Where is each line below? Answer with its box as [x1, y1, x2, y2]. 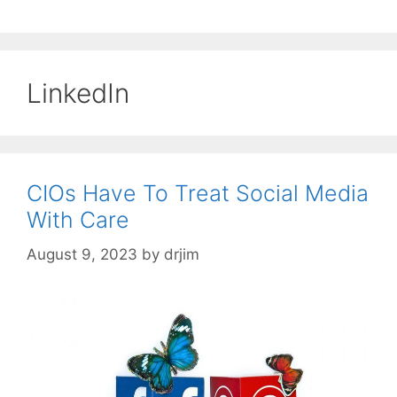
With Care [27, 206, 129, 234]
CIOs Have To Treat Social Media [27, 180, 369, 207]
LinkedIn [27, 77, 129, 110]
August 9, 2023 [27, 245, 137, 263]
